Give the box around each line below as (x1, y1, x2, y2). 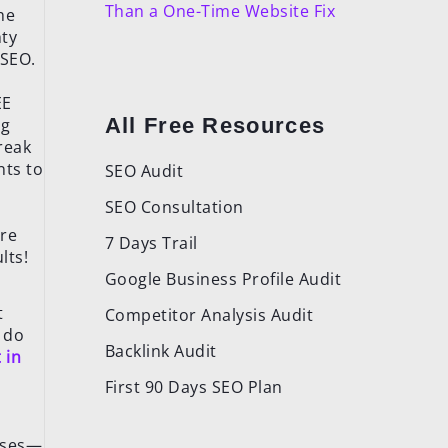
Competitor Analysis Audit (104, 304, 314, 326)
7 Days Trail (104, 232, 198, 254)
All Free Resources (104, 113, 326, 138)
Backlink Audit (104, 340, 217, 362)
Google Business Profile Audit (104, 268, 342, 290)
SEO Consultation (104, 196, 244, 218)
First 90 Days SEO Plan (104, 376, 283, 398)
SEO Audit (104, 160, 184, 182)
